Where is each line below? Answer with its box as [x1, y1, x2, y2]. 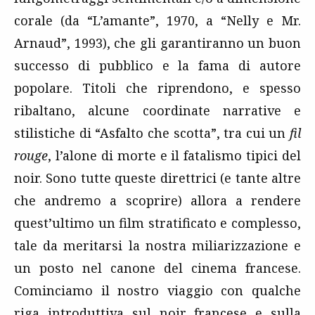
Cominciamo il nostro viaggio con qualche [14, 282, 301, 300]
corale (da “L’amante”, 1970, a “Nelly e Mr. [14, 12, 301, 30]
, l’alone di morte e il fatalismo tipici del [48, 147, 301, 165]
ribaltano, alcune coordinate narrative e [14, 102, 301, 120]
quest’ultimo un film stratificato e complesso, [14, 214, 301, 232]
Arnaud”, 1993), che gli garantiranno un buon [14, 34, 301, 52]
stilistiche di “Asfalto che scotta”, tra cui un [14, 124, 290, 142]
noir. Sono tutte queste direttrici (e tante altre [14, 169, 301, 187]
